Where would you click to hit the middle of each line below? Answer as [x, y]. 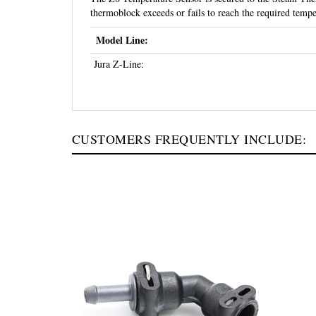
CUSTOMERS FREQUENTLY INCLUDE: [189, 139]
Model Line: [122, 40]
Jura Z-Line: [119, 64]
